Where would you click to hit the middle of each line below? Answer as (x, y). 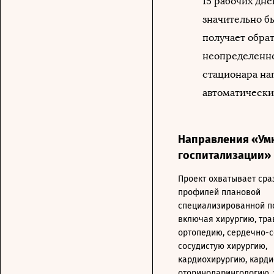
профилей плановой (219, 192)
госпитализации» (224, 155)
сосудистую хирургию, (223, 246)
